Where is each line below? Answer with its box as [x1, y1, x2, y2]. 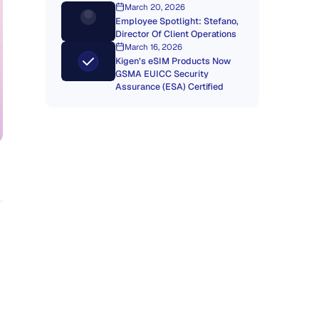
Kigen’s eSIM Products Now [115, 55, 231, 67]
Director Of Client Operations [115, 28, 236, 40]
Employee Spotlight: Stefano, [115, 15, 239, 27]
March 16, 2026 [124, 41, 182, 52]
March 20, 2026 [124, 1, 185, 12]
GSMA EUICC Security [115, 68, 209, 80]
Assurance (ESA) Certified [115, 80, 224, 93]
